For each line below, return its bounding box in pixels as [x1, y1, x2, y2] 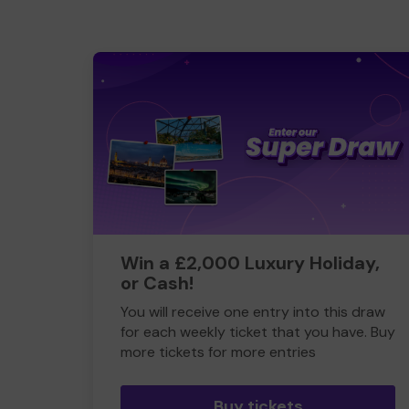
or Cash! [121, 271, 194, 295]
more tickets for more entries [121, 342, 316, 362]
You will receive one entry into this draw [121, 302, 385, 321]
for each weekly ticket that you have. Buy [121, 322, 395, 341]
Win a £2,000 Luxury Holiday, [121, 251, 380, 275]
